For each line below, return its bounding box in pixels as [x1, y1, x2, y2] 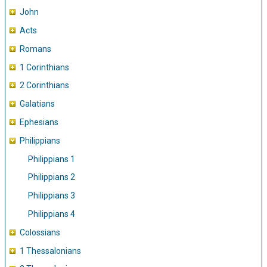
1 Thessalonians [20, 246, 81, 256]
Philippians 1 [28, 154, 75, 164]
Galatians [20, 99, 55, 109]
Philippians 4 [28, 209, 75, 219]
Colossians [20, 227, 60, 237]
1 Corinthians [20, 62, 69, 72]
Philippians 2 [28, 172, 75, 182]
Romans [20, 44, 51, 54]
